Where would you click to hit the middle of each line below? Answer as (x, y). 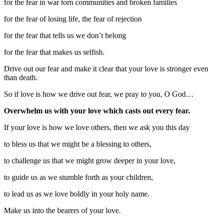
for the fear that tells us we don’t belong (65, 36)
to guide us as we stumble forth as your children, (78, 177)
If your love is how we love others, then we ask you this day (97, 128)
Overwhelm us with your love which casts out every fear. (97, 111)
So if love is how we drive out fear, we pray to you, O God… (99, 94)
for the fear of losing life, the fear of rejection (73, 19)
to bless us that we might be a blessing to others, (78, 144)
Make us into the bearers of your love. (62, 211)
